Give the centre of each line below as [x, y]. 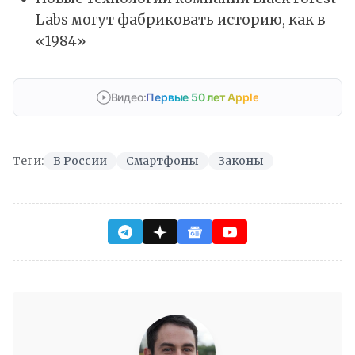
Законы [241, 161]
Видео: [128, 97]
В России [80, 161]
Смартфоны [162, 161]
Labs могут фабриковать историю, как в [180, 19]
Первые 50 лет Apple [202, 97]
